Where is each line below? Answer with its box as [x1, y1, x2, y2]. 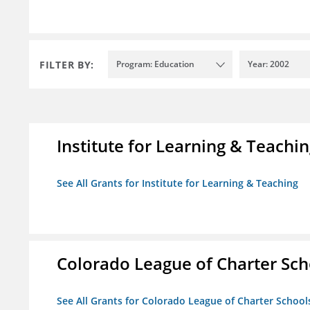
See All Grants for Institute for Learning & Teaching [57, 176, 298, 190]
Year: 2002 [248, 58, 289, 71]
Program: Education [116, 58, 194, 71]
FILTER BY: [39, 57, 94, 71]
